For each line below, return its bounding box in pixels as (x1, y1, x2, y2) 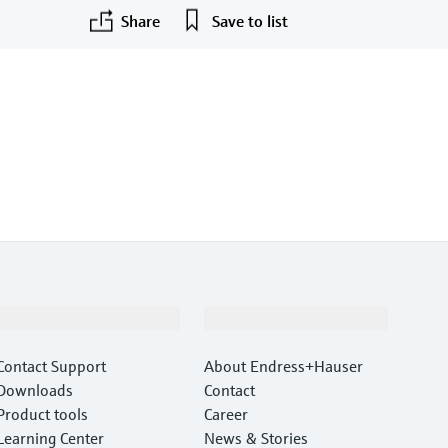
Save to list (211, 10, 288, 31)
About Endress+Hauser (203, 355, 363, 376)
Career (203, 403, 248, 424)
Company (203, 307, 270, 328)
